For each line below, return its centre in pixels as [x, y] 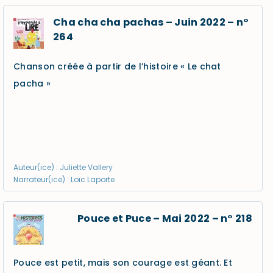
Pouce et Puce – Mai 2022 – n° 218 [165, 218]
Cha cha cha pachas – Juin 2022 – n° [151, 22]
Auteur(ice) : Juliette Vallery [63, 167]
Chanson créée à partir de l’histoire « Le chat [117, 66]
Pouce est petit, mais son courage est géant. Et [123, 263]
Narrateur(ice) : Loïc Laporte [64, 179]
